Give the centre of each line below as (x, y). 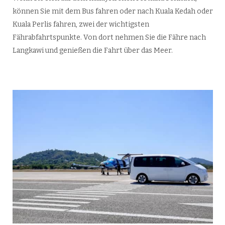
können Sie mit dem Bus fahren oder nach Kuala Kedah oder (113, 12)
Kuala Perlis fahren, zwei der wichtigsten (81, 25)
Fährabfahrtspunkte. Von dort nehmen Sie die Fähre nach (109, 38)
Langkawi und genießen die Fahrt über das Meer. (92, 51)
